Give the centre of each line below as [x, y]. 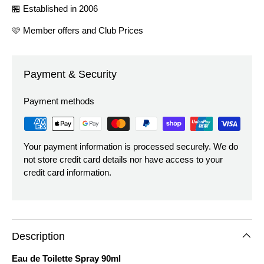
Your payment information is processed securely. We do [131, 146]
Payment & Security [70, 74]
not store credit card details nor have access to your [123, 159]
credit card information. [67, 172]
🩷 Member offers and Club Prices [77, 30]
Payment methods [59, 101]
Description [38, 236]
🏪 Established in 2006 [55, 8]
